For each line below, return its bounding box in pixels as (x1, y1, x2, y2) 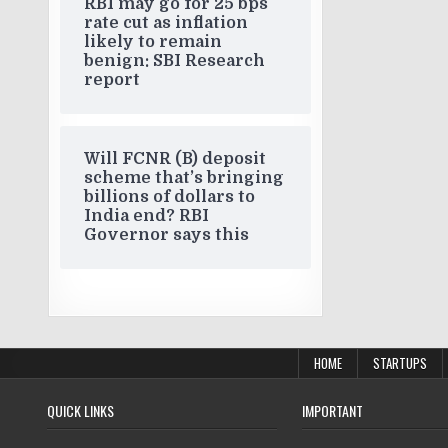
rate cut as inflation (84, 14, 249, 32)
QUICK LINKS (47, 400, 114, 421)
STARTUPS (372, 353, 427, 373)
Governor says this (84, 226, 250, 244)
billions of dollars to (84, 188, 256, 206)
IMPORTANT (302, 400, 363, 421)
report (84, 71, 141, 89)
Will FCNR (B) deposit (84, 150, 267, 168)
